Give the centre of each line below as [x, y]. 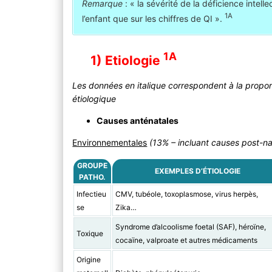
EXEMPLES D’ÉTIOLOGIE [197, 171]
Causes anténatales [138, 121]
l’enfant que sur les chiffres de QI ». [154, 19]
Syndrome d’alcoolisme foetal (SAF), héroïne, [190, 227]
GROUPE [93, 166]
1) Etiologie [127, 61]
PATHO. [93, 177]
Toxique [90, 234]
